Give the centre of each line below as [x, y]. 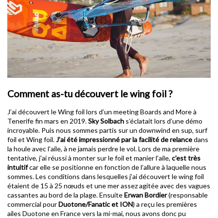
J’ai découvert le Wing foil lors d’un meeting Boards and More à [102, 112]
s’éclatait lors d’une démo [163, 121]
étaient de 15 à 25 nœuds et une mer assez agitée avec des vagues [109, 186]
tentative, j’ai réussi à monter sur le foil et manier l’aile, [90, 158]
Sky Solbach [106, 121]
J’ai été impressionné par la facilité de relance [124, 140]
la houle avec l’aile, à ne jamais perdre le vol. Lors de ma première [103, 149]
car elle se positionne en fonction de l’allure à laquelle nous [117, 167]
